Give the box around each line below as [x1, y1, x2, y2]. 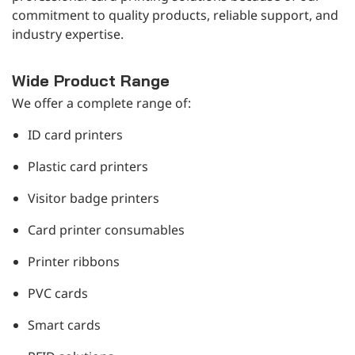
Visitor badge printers [28, 189, 159, 207]
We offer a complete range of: [12, 94, 191, 112]
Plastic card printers [28, 157, 148, 175]
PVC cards [28, 284, 88, 302]
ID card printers [28, 125, 123, 143]
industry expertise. [12, 25, 124, 43]
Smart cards [28, 315, 101, 334]
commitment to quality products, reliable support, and [12, 6, 338, 24]
